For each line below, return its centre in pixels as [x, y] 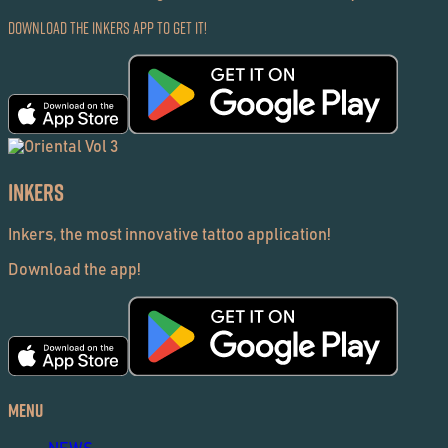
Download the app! [74, 269]
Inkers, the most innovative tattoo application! [169, 234]
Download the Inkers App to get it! [107, 27]
